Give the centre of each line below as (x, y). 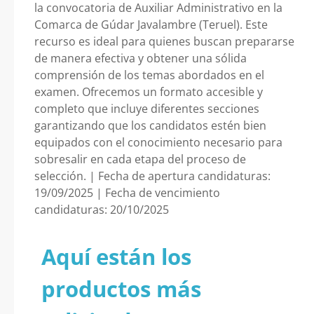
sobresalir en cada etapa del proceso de (140, 159)
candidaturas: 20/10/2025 (102, 210)
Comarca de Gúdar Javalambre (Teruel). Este (151, 25)
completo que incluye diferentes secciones (147, 109)
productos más (121, 289)
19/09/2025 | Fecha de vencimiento (127, 193)
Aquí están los (116, 257)
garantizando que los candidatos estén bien (150, 125)
